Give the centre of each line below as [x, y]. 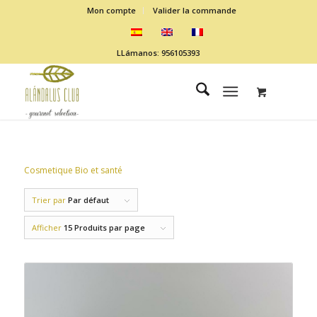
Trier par [50, 200]
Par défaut [88, 200]
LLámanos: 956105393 [158, 53]
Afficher [47, 228]
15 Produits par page [104, 228]
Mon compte [112, 10]
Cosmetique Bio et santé [73, 171]
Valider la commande [195, 10]
